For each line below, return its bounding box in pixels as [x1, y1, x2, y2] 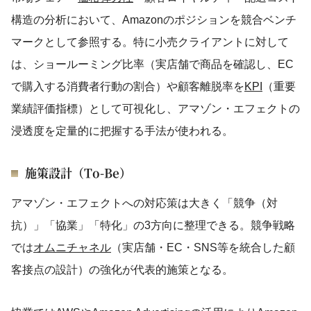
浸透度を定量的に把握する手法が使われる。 [11, 125, 233, 137]
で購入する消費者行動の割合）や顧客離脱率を [11, 81, 244, 92]
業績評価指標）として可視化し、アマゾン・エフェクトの [11, 103, 300, 115]
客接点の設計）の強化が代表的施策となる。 [11, 264, 233, 276]
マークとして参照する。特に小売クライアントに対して [11, 36, 289, 48]
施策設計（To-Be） [25, 164, 131, 181]
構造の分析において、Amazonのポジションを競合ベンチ [11, 14, 296, 26]
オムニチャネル [33, 242, 111, 253]
